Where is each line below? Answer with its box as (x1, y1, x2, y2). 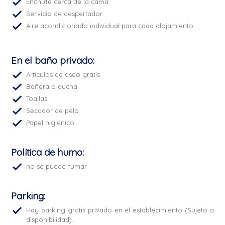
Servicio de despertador (26, 9, 103, 18)
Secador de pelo (26, 106, 79, 115)
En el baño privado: (11, 54, 95, 66)
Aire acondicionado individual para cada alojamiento (26, 21, 194, 30)
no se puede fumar (26, 162, 87, 170)
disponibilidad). (26, 215, 74, 223)
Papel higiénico (26, 118, 75, 127)
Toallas (26, 94, 48, 102)
